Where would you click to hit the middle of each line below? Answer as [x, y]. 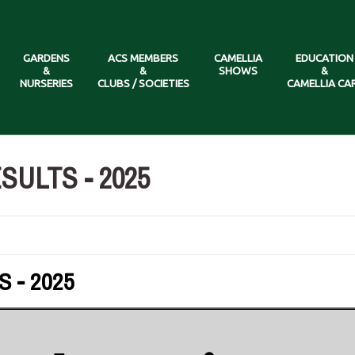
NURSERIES [46, 83]
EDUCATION [324, 58]
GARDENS [46, 58]
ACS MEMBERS [143, 58]
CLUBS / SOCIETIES [143, 83]
